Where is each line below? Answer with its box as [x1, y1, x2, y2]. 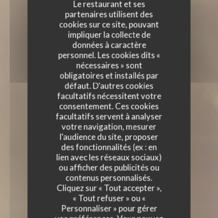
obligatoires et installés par [59, 70, 159, 81]
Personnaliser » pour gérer [61, 203, 157, 214]
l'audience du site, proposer [59, 131, 159, 142]
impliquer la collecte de [68, 29, 150, 40]
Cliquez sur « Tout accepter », [56, 182, 162, 193]
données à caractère [72, 39, 146, 50]
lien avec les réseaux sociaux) [56, 152, 162, 163]
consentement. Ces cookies [59, 101, 159, 111]
